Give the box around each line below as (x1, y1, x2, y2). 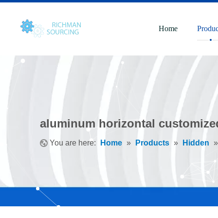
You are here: (50, 139, 96, 147)
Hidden (182, 139, 209, 147)
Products (135, 139, 169, 147)
